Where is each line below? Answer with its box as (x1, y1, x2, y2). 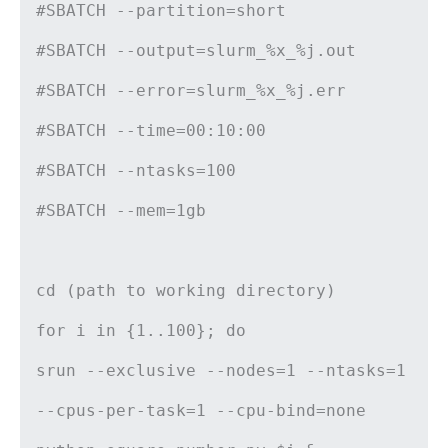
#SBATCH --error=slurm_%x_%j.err (36, 81, 346, 101)
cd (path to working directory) (36, 281, 336, 301)
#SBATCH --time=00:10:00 (36, 121, 266, 141)
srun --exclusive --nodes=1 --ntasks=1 (36, 361, 406, 381)
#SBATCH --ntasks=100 (36, 161, 236, 181)
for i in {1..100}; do (36, 321, 246, 341)
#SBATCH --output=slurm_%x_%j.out (36, 41, 356, 61)
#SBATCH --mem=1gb (36, 201, 206, 221)
